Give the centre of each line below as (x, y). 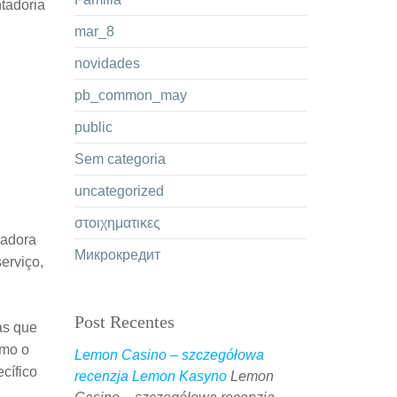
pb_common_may (130, 95)
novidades (107, 63)
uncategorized (119, 191)
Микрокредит (117, 255)
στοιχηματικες (117, 223)
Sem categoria (120, 159)
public (93, 127)
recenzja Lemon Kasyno (150, 376)
